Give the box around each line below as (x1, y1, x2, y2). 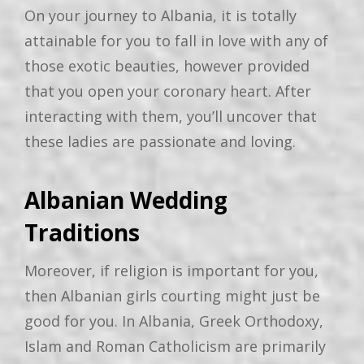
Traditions (24, 217, 140, 249)
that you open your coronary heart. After (24, 81, 311, 102)
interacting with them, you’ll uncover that (24, 106, 317, 127)
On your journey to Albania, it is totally (24, 6, 297, 26)
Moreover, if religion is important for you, (24, 261, 318, 281)
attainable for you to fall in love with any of (24, 31, 328, 51)
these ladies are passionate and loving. (24, 132, 296, 152)
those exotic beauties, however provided (24, 56, 310, 76)
